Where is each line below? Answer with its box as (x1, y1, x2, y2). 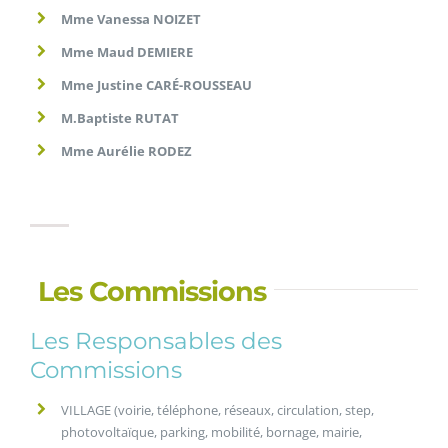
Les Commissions (38, 275, 266, 308)
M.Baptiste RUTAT (61, 109, 180, 127)
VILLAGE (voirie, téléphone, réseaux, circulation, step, (61, 400, 375, 419)
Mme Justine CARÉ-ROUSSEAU (61, 76, 253, 94)
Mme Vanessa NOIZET (61, 10, 202, 28)
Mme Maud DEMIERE (61, 43, 194, 61)
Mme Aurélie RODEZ (61, 142, 193, 160)
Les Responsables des (30, 327, 282, 355)
